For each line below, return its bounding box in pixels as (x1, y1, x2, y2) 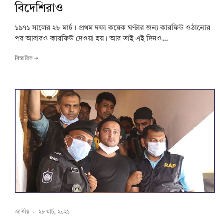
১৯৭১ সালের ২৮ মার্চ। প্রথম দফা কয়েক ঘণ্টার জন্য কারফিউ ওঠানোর (15, 25, 210, 32)
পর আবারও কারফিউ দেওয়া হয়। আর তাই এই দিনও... (15, 35, 168, 43)
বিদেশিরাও (15, 3, 63, 15)
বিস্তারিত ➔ (15, 56, 38, 62)
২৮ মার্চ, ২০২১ (38, 209, 70, 216)
